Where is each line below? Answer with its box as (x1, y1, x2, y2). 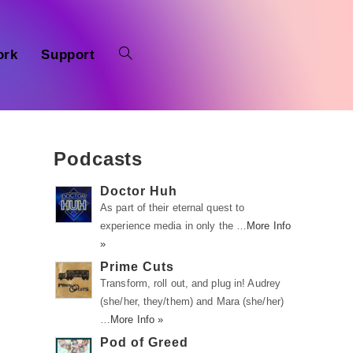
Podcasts (54, 148, 143, 169)
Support (41, 47, 95, 62)
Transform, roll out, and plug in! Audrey (100, 277, 281, 289)
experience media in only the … (100, 220, 247, 232)
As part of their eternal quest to (100, 202, 245, 214)
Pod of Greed (100, 336, 188, 349)
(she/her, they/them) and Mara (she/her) (100, 295, 284, 307)
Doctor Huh (100, 184, 177, 198)
